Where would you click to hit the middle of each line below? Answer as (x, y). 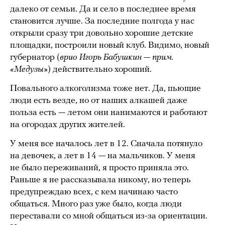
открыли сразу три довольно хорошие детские (102, 34)
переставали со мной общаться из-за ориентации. (109, 216)
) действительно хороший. (100, 70)
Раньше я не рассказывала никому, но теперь (100, 180)
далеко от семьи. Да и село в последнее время (103, 10)
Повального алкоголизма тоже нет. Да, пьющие (105, 89)
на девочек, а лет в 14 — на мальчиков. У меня (103, 156)
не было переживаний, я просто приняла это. (99, 168)
